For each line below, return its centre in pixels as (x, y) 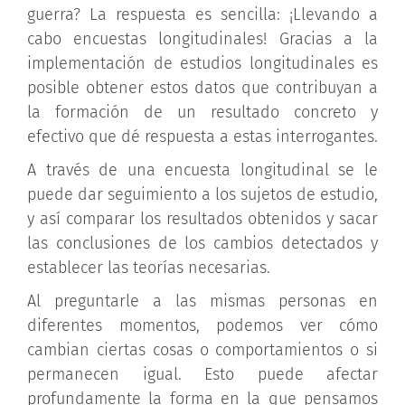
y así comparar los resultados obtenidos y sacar (202, 218)
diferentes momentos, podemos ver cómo (202, 325)
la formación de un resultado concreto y (202, 112)
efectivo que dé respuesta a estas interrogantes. (202, 136)
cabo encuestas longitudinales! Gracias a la (202, 38)
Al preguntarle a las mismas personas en (202, 301)
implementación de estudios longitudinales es (202, 63)
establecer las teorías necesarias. (149, 267)
